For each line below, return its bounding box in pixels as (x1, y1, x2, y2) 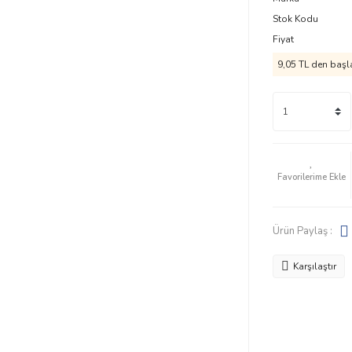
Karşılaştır (292, 260, 336, 273)
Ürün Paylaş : (272, 223, 332, 238)
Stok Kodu (272, 13, 318, 25)
